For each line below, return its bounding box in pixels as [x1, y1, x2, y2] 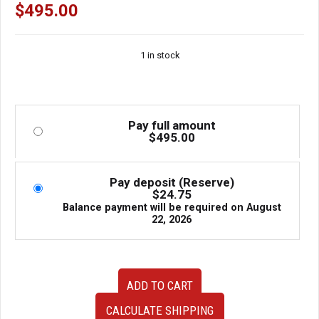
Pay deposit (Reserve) [109, 174, 234, 189]
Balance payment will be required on [62, 201, 246, 214]
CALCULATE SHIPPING [105, 303, 214, 318]
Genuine [14, 268, 53, 281]
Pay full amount [127, 117, 216, 132]
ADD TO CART [126, 278, 193, 293]
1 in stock [140, 49, 179, 61]
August [246, 201, 281, 214]
